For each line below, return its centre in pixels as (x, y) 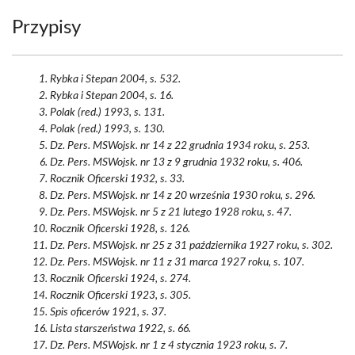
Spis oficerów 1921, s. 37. (108, 312)
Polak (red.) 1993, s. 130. (107, 129)
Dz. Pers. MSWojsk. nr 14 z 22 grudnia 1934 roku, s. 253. (180, 146)
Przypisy (46, 28)
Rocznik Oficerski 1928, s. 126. (120, 229)
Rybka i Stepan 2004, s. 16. (112, 96)
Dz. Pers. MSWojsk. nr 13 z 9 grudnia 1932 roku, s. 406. (176, 162)
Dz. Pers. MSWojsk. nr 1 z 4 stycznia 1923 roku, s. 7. (169, 345)
